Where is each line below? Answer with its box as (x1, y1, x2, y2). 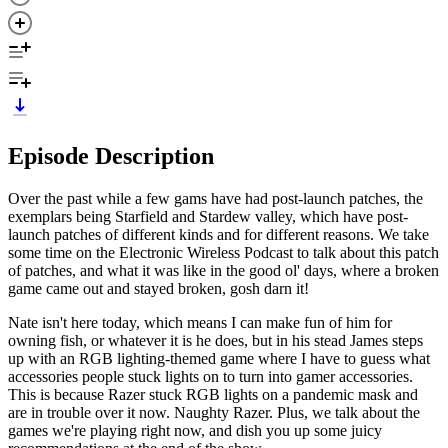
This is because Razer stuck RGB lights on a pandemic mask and (8, 385, 418, 403)
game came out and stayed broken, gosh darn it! (8, 279, 309, 297)
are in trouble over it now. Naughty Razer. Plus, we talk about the (8, 403, 420, 421)
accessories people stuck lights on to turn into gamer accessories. (8, 367, 413, 385)
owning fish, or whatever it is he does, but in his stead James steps (8, 331, 423, 349)
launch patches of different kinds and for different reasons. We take (8, 225, 429, 243)
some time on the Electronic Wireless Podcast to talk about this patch (8, 243, 439, 261)
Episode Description (8, 142, 214, 169)
